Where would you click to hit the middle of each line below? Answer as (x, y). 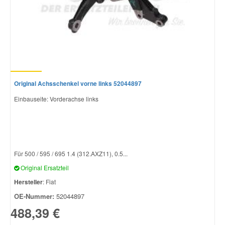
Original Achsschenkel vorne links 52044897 (78, 83)
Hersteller (28, 182)
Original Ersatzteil (44, 167)
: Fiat (49, 181)
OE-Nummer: (34, 196)
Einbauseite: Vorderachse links (56, 98)
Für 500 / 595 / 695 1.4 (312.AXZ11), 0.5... (71, 153)
